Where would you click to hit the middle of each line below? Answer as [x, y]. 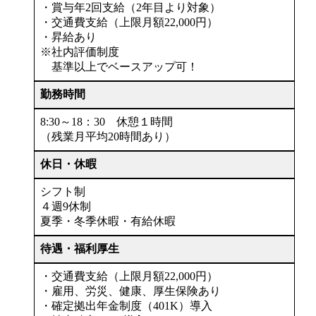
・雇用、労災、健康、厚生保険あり [130, 291]
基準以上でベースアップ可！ [119, 66]
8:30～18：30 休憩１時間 [107, 121]
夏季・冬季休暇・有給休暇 [108, 221]
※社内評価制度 [80, 51]
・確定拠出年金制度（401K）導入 [126, 305]
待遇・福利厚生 [80, 248]
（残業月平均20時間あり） [108, 136]
